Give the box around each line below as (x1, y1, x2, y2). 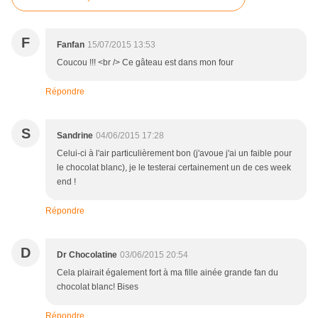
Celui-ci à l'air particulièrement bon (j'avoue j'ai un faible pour (57, 148, 292, 159)
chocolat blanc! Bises (57, 282, 138, 292)
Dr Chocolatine (57, 250, 117, 261)
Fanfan (57, 40, 84, 50)
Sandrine (57, 131, 93, 141)
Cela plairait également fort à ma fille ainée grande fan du (57, 268, 278, 278)
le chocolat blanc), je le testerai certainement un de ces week (57, 163, 291, 173)
